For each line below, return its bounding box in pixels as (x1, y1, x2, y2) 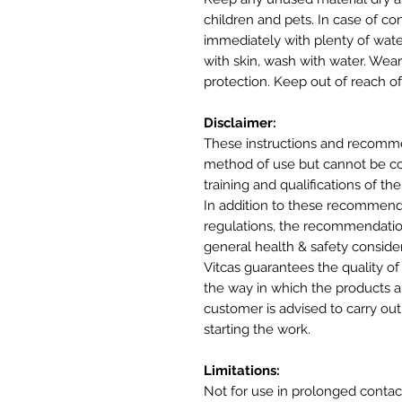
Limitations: (204, 362, 280, 379)
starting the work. (204, 320, 310, 337)
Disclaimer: (204, 114, 276, 131)
